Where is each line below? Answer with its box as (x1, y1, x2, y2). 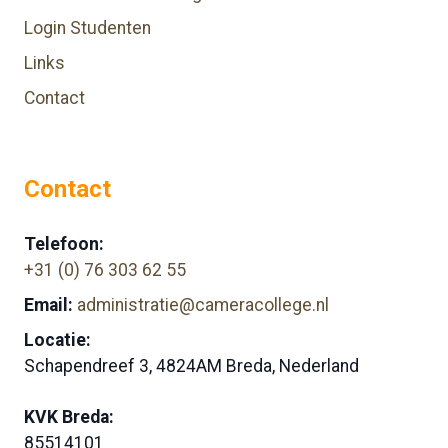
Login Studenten (24, 17, 151, 38)
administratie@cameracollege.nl (77, 294, 329, 315)
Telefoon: (24, 234, 104, 255)
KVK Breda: (24, 407, 114, 428)
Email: (24, 294, 73, 315)
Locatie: (24, 329, 91, 350)
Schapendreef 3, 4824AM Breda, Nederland (24, 355, 359, 376)
